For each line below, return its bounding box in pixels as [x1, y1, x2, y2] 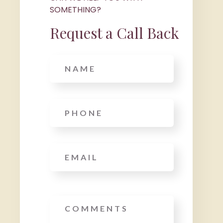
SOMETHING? [50, 4, 102, 15]
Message [50, 196, 84, 204]
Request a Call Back [50, 23, 180, 43]
